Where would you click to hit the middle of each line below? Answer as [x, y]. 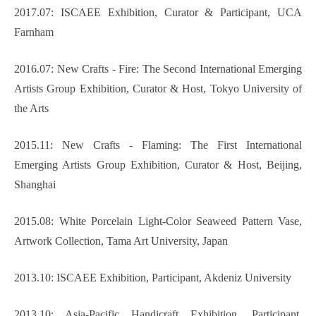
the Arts [31, 109]
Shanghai [35, 185]
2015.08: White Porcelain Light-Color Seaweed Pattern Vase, [158, 221]
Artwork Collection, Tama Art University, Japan [121, 241]
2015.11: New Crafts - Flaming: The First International [158, 145]
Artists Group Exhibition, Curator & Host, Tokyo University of [158, 89]
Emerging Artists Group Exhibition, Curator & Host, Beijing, [158, 165]
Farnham [34, 32]
